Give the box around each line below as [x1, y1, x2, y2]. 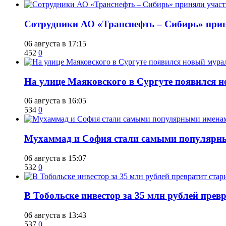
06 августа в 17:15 [24, 39, 86, 48]
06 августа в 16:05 [24, 96, 86, 105]
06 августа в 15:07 [24, 153, 86, 162]
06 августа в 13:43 [24, 211, 86, 220]
